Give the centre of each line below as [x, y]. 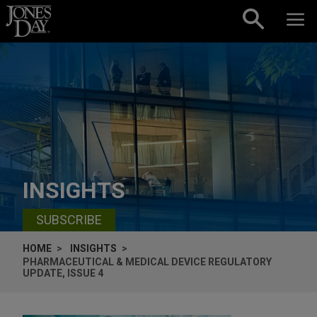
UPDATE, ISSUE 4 [63, 273]
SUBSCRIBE [69, 220]
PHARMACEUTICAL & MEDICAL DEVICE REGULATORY [147, 261]
